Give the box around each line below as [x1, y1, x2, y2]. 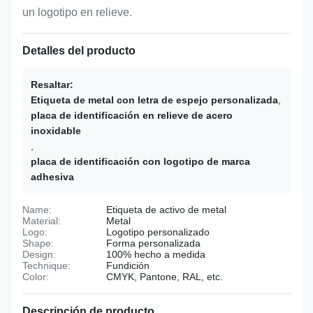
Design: [22, 249, 56, 260]
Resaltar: [31, 79, 73, 90]
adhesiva [31, 171, 74, 182]
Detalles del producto [22, 45, 136, 57]
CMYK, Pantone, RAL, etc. [106, 271, 223, 282]
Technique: [22, 260, 71, 271]
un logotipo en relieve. [22, 6, 132, 18]
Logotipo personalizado [106, 226, 210, 238]
